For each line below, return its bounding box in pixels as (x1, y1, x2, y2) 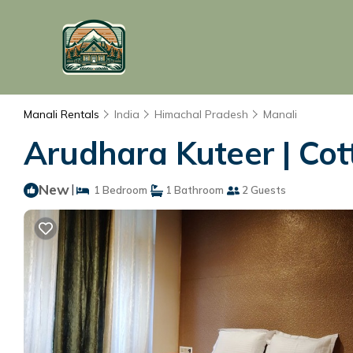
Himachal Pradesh (154, 107, 248, 121)
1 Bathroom (163, 184, 224, 196)
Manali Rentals (24, 107, 102, 121)
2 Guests (240, 184, 286, 196)
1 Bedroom (89, 184, 147, 196)
